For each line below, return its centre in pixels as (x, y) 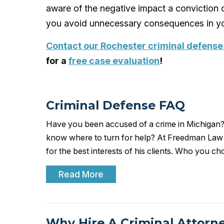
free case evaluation (114, 61)
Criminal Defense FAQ (116, 105)
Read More (81, 174)
